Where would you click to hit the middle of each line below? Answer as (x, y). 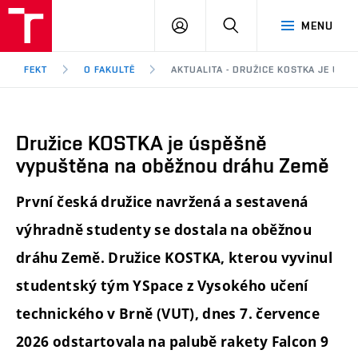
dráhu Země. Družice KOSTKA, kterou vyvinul (175, 258)
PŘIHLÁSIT (216, 25)
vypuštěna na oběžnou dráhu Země (173, 165)
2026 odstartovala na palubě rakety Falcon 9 (173, 342)
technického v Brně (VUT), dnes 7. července (168, 314)
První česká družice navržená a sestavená (162, 202)
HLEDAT (259, 25)
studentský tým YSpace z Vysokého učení (162, 286)
